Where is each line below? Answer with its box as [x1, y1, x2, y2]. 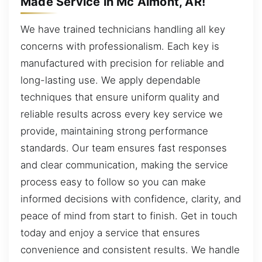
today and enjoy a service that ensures [20, 227, 200, 239]
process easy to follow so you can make [20, 176, 206, 188]
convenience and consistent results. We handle [20, 244, 240, 256]
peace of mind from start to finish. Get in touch [20, 210, 237, 222]
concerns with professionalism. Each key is [20, 40, 219, 53]
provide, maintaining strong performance [20, 125, 208, 137]
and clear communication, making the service [20, 159, 228, 171]
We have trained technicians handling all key [20, 23, 225, 36]
